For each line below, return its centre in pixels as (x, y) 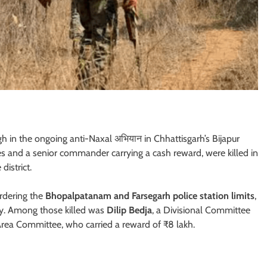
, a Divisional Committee (201, 210)
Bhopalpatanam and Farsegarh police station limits (150, 195)
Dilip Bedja (129, 210)
